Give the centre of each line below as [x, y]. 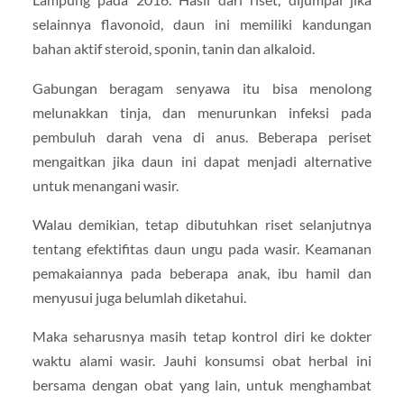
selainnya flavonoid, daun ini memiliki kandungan [202, 24]
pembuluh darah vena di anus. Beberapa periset [202, 136]
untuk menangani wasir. [105, 185]
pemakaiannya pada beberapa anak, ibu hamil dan [202, 272]
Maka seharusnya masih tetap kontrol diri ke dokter [202, 335]
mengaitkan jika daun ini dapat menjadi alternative [202, 161]
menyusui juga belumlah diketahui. [139, 297]
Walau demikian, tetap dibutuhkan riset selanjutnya [202, 224]
